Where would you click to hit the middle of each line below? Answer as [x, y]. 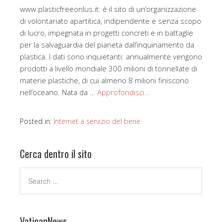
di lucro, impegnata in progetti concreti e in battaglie [107, 33]
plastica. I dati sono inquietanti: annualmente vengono [111, 57]
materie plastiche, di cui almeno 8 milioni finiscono [104, 81]
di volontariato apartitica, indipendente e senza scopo [111, 21]
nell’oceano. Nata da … [58, 92]
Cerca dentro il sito [56, 154]
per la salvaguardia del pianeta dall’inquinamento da [107, 45]
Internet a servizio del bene [97, 121]
